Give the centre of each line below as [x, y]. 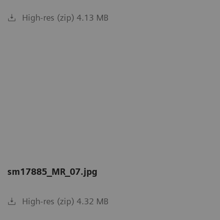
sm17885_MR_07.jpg [52, 171]
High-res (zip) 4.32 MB [65, 201]
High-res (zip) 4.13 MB [65, 18]
